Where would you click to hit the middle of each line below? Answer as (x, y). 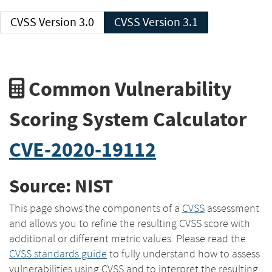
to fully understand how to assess (183, 253)
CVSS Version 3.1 (170, 22)
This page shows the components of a (96, 208)
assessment (232, 208)
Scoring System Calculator (128, 119)
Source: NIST (61, 186)
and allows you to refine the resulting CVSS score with (130, 223)
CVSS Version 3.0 (66, 22)
